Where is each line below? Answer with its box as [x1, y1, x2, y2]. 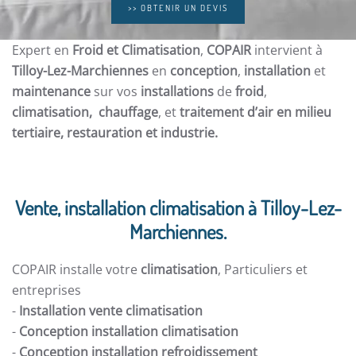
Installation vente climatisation [19, 302, 203, 319]
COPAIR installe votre [12, 261, 141, 278]
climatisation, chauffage [12, 103, 158, 121]
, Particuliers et [218, 261, 308, 278]
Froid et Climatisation [72, 41, 200, 59]
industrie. [161, 124, 218, 141]
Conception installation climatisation [19, 323, 238, 340]
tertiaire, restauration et [12, 124, 157, 141]
